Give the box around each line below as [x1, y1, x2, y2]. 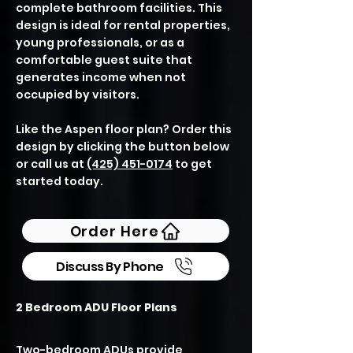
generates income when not [16, 69, 186, 85]
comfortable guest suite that [16, 52, 192, 68]
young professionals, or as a [16, 35, 184, 50]
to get [173, 156, 212, 172]
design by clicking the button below [16, 139, 229, 154]
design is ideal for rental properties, [16, 17, 230, 33]
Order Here [69, 221, 159, 241]
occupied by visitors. [16, 87, 139, 102]
